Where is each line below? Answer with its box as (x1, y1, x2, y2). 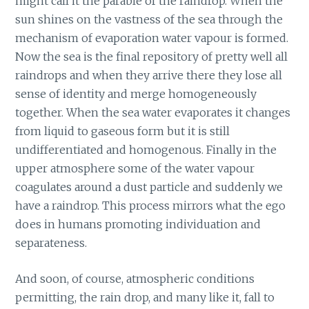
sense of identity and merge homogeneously (15, 86, 257, 101)
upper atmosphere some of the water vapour (15, 161, 255, 175)
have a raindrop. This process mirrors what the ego (15, 198, 286, 212)
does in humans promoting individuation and (15, 217, 261, 231)
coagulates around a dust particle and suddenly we (15, 179, 283, 194)
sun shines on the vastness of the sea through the (15, 12, 283, 26)
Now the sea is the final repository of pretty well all (15, 49, 288, 63)
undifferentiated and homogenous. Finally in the (15, 142, 277, 157)
